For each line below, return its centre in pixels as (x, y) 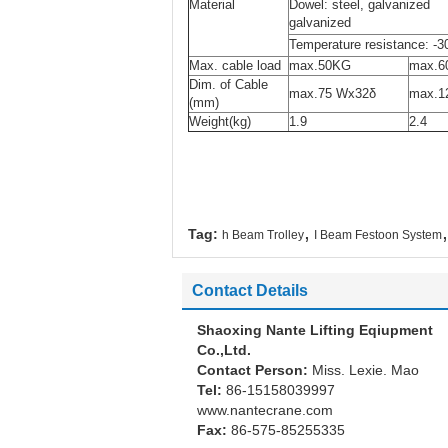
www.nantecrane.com (265, 410)
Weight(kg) (220, 121)
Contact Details (250, 290)
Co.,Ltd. (224, 350)
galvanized (354, 22)
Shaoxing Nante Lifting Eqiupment (315, 330)
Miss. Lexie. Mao (365, 370)
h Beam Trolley (263, 235)
